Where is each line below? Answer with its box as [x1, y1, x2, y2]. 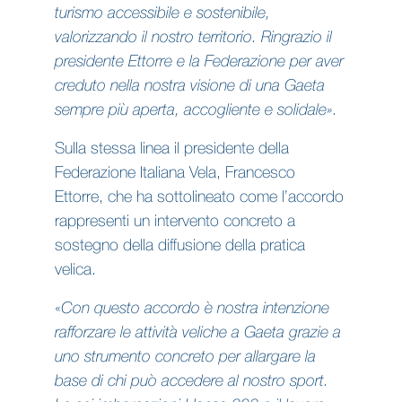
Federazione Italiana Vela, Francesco [54, 166, 295, 180]
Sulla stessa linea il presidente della [54, 142, 289, 156]
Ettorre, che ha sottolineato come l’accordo [54, 190, 344, 205]
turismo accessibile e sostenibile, [54, 6, 270, 21]
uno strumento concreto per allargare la [54, 350, 316, 364]
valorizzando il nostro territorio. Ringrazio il [54, 31, 332, 45]
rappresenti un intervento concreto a [54, 214, 295, 229]
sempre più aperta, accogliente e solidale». [54, 103, 337, 118]
